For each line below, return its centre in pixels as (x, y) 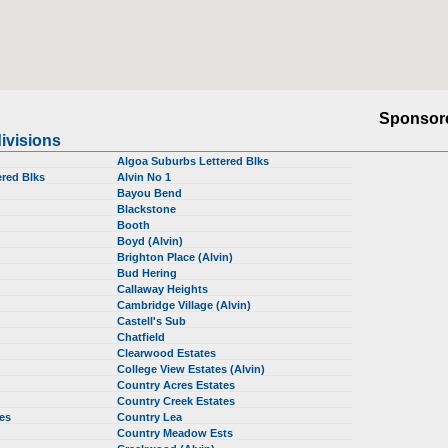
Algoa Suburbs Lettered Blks (194, 161)
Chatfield (142, 337)
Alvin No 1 (145, 177)
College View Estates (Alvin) (192, 369)
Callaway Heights (164, 289)
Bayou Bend (151, 193)
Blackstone (148, 209)
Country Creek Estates (177, 401)
